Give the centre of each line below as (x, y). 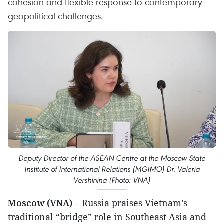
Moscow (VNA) (40, 203)
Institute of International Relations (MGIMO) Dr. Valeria (112, 169)
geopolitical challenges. (56, 16)
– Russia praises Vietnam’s (130, 203)
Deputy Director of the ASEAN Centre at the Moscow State (112, 158)
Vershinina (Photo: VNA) (112, 180)
